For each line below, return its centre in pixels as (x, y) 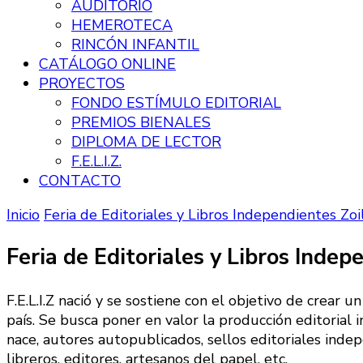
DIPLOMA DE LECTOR (146, 142)
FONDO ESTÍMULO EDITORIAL (176, 103)
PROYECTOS (82, 83)
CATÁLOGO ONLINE (107, 64)
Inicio (23, 215)
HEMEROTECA (122, 25)
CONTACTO (80, 181)
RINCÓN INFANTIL (135, 45)
